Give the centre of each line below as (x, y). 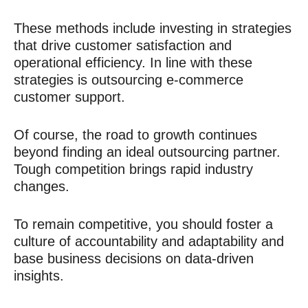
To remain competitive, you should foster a (143, 224)
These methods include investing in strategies (153, 28)
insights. (39, 276)
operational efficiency (78, 63)
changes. (44, 186)
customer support (67, 97)
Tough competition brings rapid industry (133, 169)
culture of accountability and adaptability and (149, 241)
